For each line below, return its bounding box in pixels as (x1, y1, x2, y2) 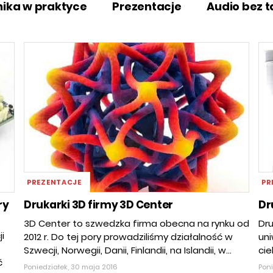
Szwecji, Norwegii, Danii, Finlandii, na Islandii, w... (24, 244, 232, 257)
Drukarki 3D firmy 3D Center (24, 197, 174, 213)
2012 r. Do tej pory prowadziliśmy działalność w (24, 230, 233, 244)
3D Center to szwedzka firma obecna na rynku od (24, 217, 249, 230)
